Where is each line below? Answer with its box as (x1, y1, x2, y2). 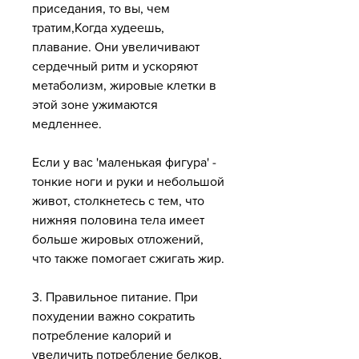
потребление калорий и (32, 329, 171, 343)
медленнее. (32, 117, 102, 131)
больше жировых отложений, (32, 232, 204, 247)
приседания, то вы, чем (32, 2, 170, 16)
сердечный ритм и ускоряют (32, 59, 198, 74)
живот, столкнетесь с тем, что (32, 194, 204, 208)
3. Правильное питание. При (32, 290, 198, 305)
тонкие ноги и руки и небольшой (32, 175, 224, 189)
